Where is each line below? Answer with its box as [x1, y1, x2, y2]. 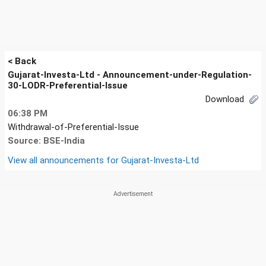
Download [205, 94, 246, 104]
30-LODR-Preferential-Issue [8, 80, 128, 91]
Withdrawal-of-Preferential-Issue [8, 121, 139, 132]
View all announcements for [8, 154, 121, 166]
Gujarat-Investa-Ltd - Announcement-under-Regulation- [8, 69, 252, 80]
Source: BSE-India [8, 135, 85, 146]
